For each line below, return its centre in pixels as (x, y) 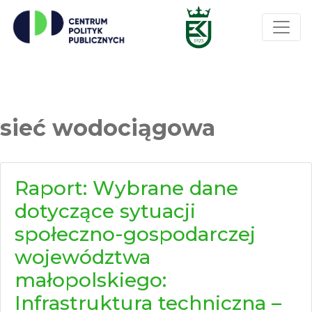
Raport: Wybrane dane (126, 188)
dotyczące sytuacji (105, 211)
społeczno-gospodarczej (135, 234)
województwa (83, 257)
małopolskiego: (91, 280)
